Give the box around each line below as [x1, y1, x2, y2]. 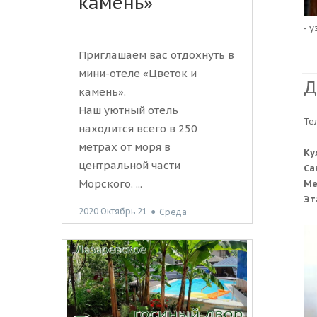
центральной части [79, 158, 180, 173]
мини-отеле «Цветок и [79, 67, 197, 81]
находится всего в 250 [79, 122, 197, 136]
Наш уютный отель [79, 103, 178, 117]
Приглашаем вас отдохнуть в [79, 48, 234, 62]
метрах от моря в [79, 140, 171, 154]
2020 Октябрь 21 [79, 206, 147, 217]
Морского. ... [79, 177, 142, 191]
